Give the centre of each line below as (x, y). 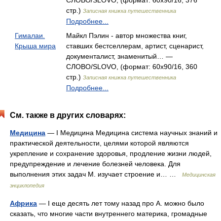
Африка (23, 203)
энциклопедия (27, 185)
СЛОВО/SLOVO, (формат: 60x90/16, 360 (132, 67)
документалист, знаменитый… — (119, 56)
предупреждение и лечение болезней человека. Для (95, 164)
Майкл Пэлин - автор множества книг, (127, 36)
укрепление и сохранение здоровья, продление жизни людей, (111, 153)
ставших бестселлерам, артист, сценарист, (135, 46)
